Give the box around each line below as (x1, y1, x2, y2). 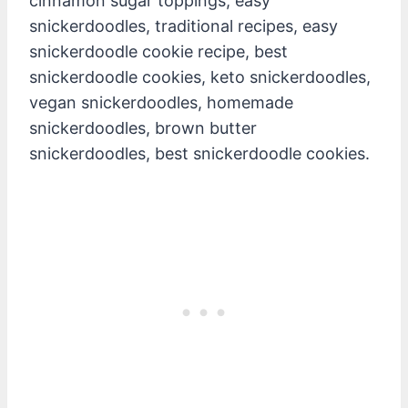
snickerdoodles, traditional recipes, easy (29, 15, 338, 36)
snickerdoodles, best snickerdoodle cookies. (29, 143, 370, 163)
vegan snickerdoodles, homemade (29, 92, 293, 112)
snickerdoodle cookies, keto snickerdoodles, (29, 66, 371, 87)
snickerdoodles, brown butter (29, 117, 257, 138)
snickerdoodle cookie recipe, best (29, 41, 288, 61)
